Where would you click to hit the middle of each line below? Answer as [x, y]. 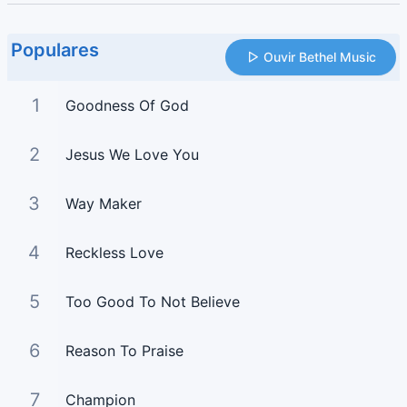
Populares [55, 50]
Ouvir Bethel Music [320, 57]
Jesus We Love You [132, 155]
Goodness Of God [127, 106]
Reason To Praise [124, 351]
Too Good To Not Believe [152, 302]
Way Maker [103, 204]
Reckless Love [114, 253]
